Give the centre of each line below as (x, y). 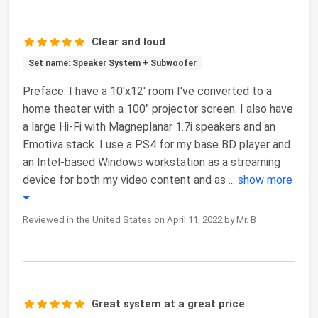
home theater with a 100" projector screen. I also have (158, 109)
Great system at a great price (169, 304)
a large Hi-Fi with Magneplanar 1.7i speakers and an (149, 127)
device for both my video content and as (126, 180)
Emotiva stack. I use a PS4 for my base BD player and (157, 145)
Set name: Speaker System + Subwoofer (112, 64)
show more (265, 180)
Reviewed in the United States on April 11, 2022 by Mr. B (139, 220)
